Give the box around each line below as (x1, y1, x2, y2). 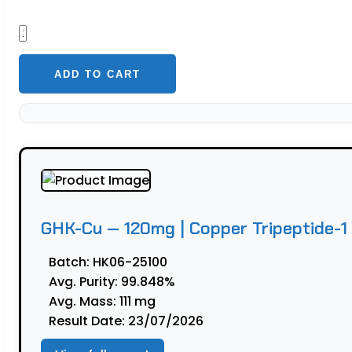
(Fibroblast (18, 180, 89, 199)
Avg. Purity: (49, 273, 118, 291)
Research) (18, 200, 84, 218)
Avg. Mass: (49, 292, 116, 311)
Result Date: (49, 312, 125, 331)
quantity (18, 219, 72, 238)
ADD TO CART (54, 68, 141, 80)
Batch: (49, 253, 90, 272)
